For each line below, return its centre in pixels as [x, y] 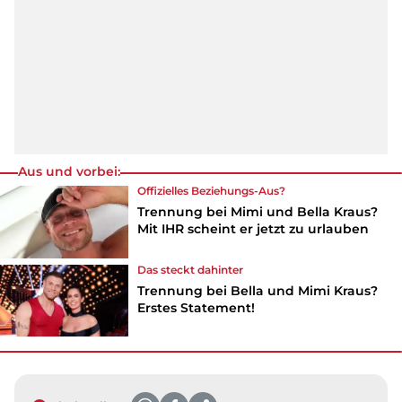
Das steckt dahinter [191, 269]
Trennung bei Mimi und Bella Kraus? [258, 211]
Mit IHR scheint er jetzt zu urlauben [253, 228]
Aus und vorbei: [69, 171]
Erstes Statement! [197, 307]
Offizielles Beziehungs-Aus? [212, 190]
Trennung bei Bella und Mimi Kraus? [258, 290]
